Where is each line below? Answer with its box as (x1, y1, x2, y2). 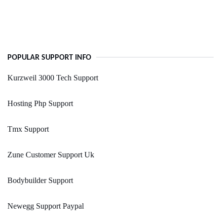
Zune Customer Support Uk (7, 150, 94, 159)
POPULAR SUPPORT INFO (7, 54, 91, 62)
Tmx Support (7, 125, 49, 134)
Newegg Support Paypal (7, 202, 84, 211)
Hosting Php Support (7, 99, 73, 108)
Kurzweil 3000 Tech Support (7, 74, 98, 82)
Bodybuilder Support (7, 176, 73, 185)
